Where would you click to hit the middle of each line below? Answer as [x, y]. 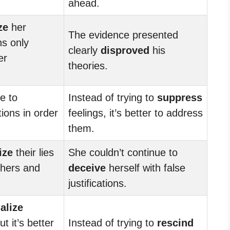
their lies [33, 152]
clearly [84, 50]
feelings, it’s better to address [136, 113]
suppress [180, 97]
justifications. [98, 183]
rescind [175, 223]
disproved [125, 50]
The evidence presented [123, 35]
